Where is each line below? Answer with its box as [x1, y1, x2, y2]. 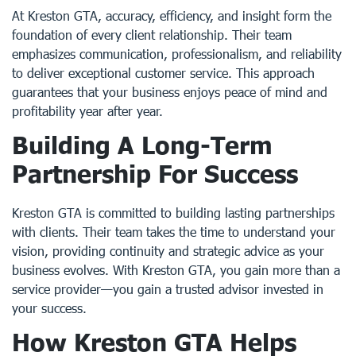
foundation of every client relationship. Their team [12, 27, 292, 42]
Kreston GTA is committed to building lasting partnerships [12, 205, 335, 220]
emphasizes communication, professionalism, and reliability [12, 46, 342, 61]
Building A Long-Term [12, 130, 273, 159]
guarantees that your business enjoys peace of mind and [12, 84, 327, 99]
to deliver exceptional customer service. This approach [12, 65, 315, 80]
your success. [12, 300, 87, 315]
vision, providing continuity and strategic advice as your [12, 243, 324, 258]
